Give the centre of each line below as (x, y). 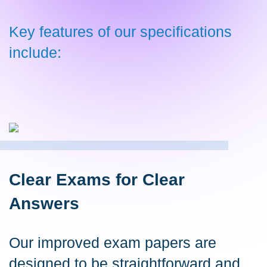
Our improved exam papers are (113, 243)
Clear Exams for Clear (97, 180)
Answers (44, 204)
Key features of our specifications (120, 32)
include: (35, 52)
